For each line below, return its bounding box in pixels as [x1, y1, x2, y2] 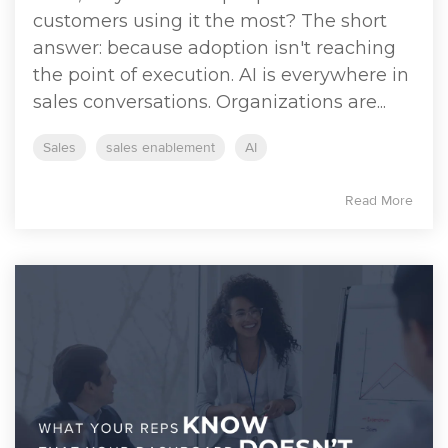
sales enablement [106, 139, 215, 157]
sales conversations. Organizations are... [33, 91, 386, 114]
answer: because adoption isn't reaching [33, 37, 396, 60]
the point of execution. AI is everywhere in [33, 64, 409, 87]
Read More [345, 192, 413, 210]
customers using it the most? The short [33, 10, 387, 33]
